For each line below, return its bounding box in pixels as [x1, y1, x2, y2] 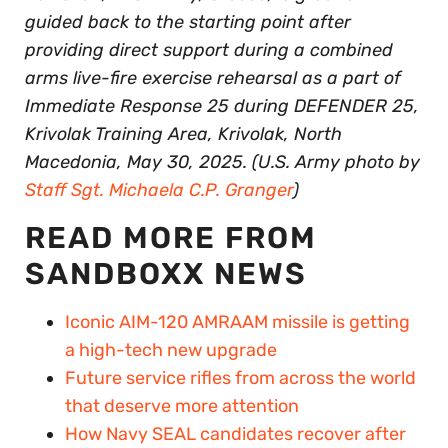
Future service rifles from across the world [65, 366, 416, 389]
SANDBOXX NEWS [25, 255, 307, 292]
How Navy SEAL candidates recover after [65, 422, 406, 445]
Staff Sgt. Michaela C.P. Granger [25, 178, 293, 201]
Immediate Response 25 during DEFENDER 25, [25, 94, 419, 117]
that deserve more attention [65, 394, 299, 417]
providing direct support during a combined [25, 38, 393, 61]
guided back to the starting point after [25, 10, 351, 33]
